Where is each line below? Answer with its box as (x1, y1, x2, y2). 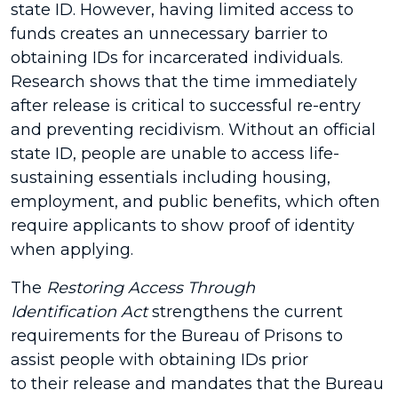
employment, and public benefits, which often (11, 192, 380, 211)
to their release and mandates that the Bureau (11, 374, 384, 394)
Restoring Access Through (42, 278, 255, 298)
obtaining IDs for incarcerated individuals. (11, 48, 343, 68)
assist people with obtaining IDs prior (11, 350, 308, 370)
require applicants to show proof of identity (11, 216, 354, 235)
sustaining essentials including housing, (11, 168, 330, 187)
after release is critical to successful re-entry (11, 96, 361, 115)
